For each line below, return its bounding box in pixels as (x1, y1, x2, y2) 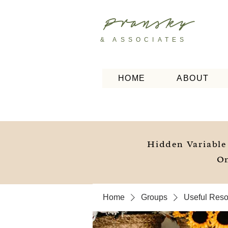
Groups (141, 193, 167, 202)
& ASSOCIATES (100, 36, 188, 43)
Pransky (99, 22, 189, 31)
